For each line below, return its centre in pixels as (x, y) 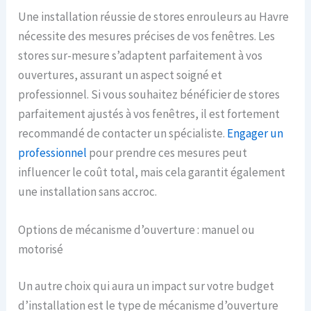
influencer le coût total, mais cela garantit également (152, 172)
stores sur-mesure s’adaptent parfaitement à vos (141, 55)
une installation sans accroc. (88, 191)
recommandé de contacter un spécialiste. (123, 133)
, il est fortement (238, 114)
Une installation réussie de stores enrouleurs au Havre (154, 16)
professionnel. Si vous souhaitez (99, 94)
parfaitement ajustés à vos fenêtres (107, 114)
